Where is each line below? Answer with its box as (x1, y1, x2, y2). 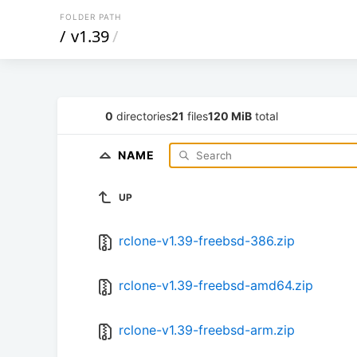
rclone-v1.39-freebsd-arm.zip (119, 322, 295, 339)
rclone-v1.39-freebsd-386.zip (119, 233, 295, 249)
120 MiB (208, 108, 252, 123)
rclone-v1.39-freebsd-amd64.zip (119, 277, 313, 294)
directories (113, 108, 171, 123)
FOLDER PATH (60, 12, 121, 22)
